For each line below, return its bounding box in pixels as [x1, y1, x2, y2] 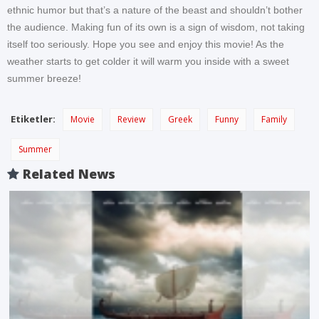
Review [117, 113, 145, 126]
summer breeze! [7, 73, 81, 85]
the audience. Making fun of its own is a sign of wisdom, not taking [7, 21, 305, 33]
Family [261, 113, 287, 126]
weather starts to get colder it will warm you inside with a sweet [7, 56, 289, 68]
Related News [19, 165, 115, 183]
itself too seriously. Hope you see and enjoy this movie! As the [7, 38, 284, 51]
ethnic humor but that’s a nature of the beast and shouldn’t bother [7, 4, 303, 16]
